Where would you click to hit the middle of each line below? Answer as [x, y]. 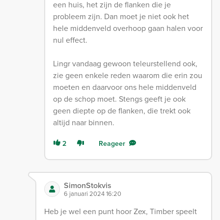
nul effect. [70, 40]
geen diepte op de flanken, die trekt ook [122, 110]
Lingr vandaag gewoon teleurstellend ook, [125, 63]
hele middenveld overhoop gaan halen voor [128, 28]
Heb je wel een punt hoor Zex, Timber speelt [120, 211]
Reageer [112, 143]
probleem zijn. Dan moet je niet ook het [121, 16]
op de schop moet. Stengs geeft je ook [120, 98]
